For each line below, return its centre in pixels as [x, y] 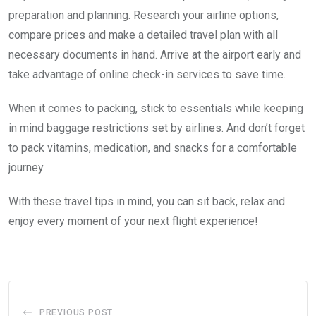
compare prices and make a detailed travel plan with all [143, 35]
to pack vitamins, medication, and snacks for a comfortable [153, 147]
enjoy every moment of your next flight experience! [133, 221]
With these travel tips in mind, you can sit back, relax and [147, 201]
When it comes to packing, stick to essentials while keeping [156, 108]
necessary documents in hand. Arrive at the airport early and [155, 54]
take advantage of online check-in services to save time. [147, 74]
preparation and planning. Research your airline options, [144, 15]
